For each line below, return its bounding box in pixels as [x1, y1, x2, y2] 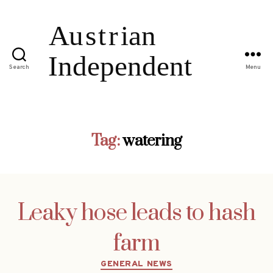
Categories [136, 254, 189, 269]
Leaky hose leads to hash [18, 198, 255, 228]
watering [122, 130, 182, 151]
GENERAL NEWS [101, 258, 172, 269]
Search [9, 63, 29, 72]
